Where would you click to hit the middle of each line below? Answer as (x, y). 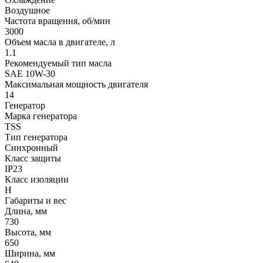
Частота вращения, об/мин (58, 21)
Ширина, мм (30, 254)
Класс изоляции (37, 180)
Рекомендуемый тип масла (58, 63)
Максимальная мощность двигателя (76, 85)
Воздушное (27, 11)
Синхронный (31, 148)
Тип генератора (36, 137)
